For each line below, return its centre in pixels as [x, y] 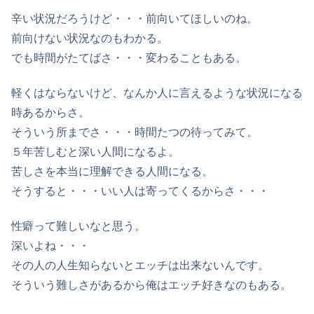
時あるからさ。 [50, 112]
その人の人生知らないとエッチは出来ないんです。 [140, 266]
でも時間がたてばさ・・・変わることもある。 [129, 57]
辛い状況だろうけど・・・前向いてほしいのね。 [135, 18]
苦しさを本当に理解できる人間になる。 [112, 171]
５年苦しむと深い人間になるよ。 [95, 151]
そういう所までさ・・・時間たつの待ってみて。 [135, 132]
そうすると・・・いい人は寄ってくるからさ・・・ [140, 191]
